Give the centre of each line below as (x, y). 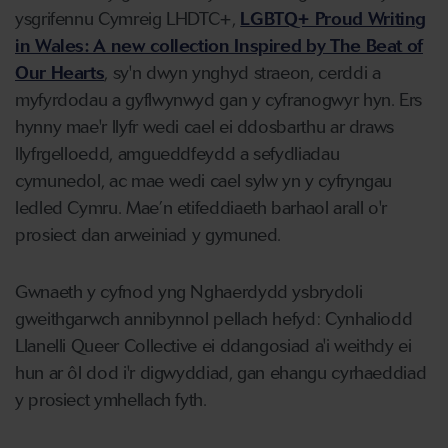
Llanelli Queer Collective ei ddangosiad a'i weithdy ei (213, 346)
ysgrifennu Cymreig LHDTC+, (128, 19)
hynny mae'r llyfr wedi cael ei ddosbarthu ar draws (205, 127)
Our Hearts (60, 73)
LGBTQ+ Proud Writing (333, 19)
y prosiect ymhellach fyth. (111, 400)
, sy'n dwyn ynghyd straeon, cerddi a (242, 73)
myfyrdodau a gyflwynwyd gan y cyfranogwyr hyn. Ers (219, 100)
